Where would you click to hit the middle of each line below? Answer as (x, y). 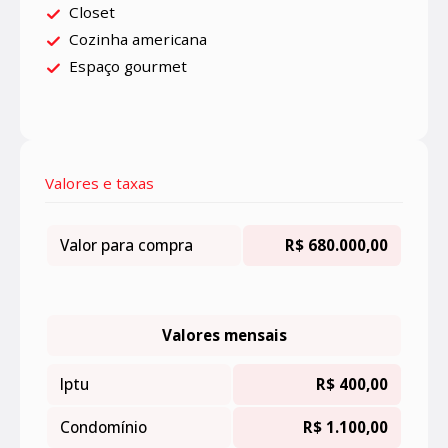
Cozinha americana (138, 39)
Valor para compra (126, 245)
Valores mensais (224, 335)
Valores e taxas (99, 183)
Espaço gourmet (128, 66)
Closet (92, 12)
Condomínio (103, 427)
